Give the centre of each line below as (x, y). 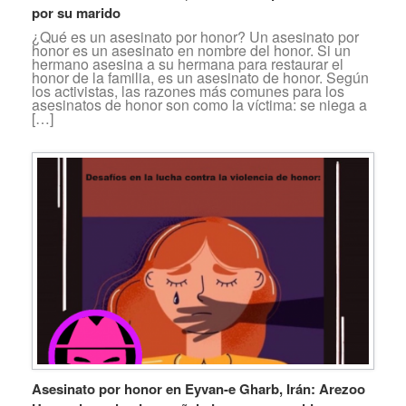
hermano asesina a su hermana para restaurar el (188, 63)
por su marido (76, 12)
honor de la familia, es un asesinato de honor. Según (200, 77)
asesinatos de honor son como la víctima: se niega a (199, 104)
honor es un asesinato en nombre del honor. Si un (191, 50)
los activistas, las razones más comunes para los (188, 91)
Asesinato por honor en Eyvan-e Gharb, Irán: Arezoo (198, 388)
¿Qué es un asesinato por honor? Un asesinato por (195, 36)
